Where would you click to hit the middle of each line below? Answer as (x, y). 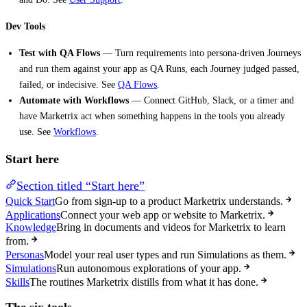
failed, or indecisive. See (69, 84)
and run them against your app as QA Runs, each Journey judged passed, (159, 68)
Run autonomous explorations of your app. (149, 268)
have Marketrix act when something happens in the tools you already (152, 115)
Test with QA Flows (60, 52)
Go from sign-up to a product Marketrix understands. (169, 201)
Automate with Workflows (74, 100)
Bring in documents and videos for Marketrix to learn (171, 227)
